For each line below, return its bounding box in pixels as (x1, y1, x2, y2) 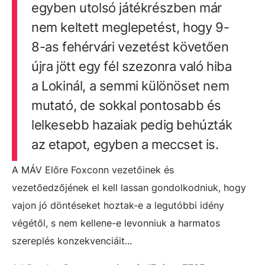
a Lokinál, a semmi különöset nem (31, 77, 230, 93)
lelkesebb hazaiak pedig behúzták (31, 117, 232, 132)
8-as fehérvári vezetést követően (31, 38, 229, 54)
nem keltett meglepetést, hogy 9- (31, 19, 230, 35)
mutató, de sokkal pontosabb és (31, 97, 221, 113)
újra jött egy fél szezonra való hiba (31, 58, 232, 74)
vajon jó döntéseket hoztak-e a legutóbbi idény (12, 199, 224, 211)
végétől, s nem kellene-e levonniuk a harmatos (12, 216, 220, 229)
